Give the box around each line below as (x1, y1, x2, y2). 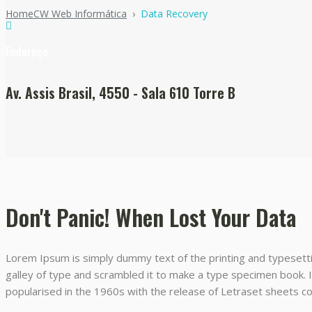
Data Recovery (141, 7, 208, 21)
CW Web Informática (33, 7, 127, 21)
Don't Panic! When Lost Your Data (6, 200, 296, 233)
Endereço (6, 42, 48, 60)
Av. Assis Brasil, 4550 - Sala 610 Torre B (6, 81, 235, 103)
